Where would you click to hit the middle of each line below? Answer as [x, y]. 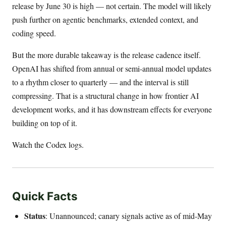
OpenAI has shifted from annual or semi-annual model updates [112, 69]
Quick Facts [45, 196]
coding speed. [34, 33]
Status [35, 215]
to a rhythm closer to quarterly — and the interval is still [100, 82]
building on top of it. [45, 123]
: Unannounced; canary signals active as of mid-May [129, 215]
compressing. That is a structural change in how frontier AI [105, 96]
